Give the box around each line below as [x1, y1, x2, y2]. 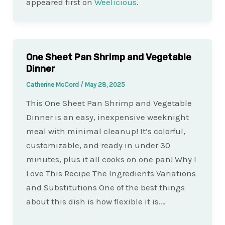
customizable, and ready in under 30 [26, 140, 170, 150]
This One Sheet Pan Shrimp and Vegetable [26, 97, 192, 108]
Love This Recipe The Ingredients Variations [26, 168, 196, 178]
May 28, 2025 [84, 80, 125, 88]
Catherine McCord [26, 80, 80, 88]
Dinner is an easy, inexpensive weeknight [26, 111, 189, 122]
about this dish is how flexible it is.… [26, 196, 166, 206]
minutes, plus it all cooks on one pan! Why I [26, 154, 196, 164]
